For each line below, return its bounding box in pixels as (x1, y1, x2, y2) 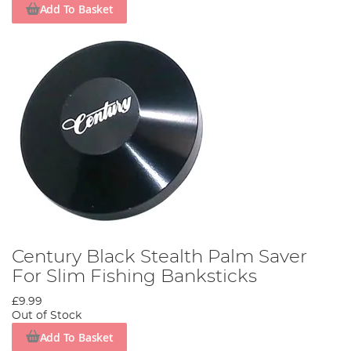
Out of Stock (12, 310, 81, 322)
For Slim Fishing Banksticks (12, 267, 257, 287)
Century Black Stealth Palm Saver (12, 248, 307, 267)
